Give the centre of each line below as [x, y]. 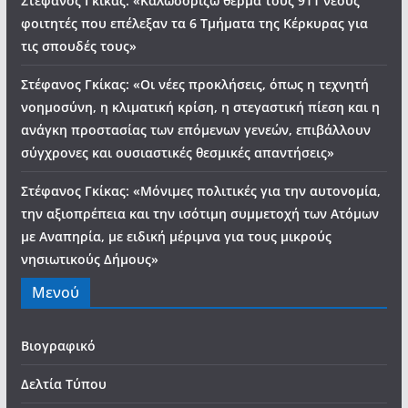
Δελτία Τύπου [63, 384]
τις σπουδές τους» [78, 46]
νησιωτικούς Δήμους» [89, 259]
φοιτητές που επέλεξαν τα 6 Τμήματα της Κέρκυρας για [194, 23]
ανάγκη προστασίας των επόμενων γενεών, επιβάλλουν [195, 130]
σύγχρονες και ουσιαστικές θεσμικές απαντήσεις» [177, 153]
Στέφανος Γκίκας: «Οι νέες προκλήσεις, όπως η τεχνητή [194, 84]
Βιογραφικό [58, 346]
